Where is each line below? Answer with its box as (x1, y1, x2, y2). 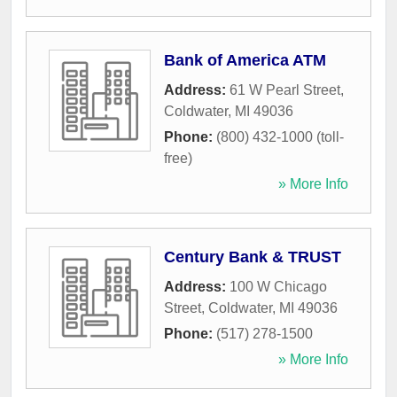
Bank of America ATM (164, 51, 326, 70)
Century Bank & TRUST (164, 248, 341, 267)
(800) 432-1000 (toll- (216, 129, 344, 145)
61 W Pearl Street (230, 82, 340, 98)
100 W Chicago (230, 279, 327, 295)
